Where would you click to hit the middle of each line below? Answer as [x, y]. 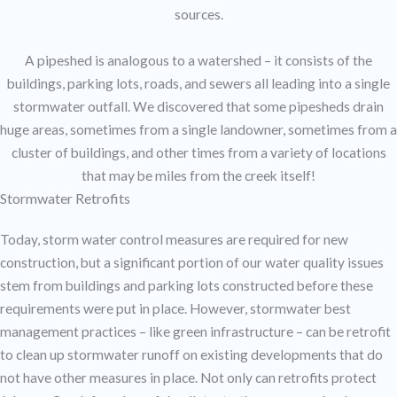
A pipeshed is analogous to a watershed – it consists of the [198, 61]
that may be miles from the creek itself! [198, 176]
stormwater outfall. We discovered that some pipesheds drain [198, 107]
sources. [198, 15]
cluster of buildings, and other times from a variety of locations [198, 153]
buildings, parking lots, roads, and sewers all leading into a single [198, 84]
